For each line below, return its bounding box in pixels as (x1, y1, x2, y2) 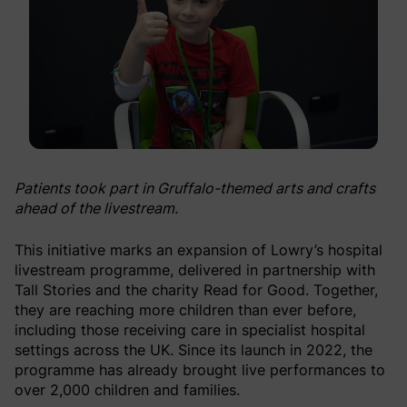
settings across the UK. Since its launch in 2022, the (15, 340, 372, 359)
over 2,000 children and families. (15, 380, 244, 399)
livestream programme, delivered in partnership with (15, 260, 375, 279)
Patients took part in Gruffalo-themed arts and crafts (15, 178, 375, 197)
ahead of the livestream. (15, 198, 182, 217)
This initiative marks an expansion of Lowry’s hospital (15, 240, 382, 259)
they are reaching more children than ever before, (15, 300, 356, 319)
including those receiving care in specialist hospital (15, 320, 365, 339)
